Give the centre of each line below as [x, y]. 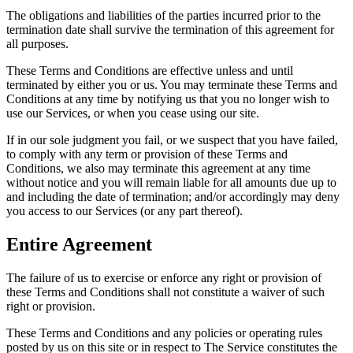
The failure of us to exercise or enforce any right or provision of [164, 277]
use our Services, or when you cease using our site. [133, 113]
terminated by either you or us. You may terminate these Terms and [172, 85]
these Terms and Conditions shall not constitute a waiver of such [165, 292]
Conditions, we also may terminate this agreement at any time [158, 169]
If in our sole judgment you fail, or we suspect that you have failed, [172, 140]
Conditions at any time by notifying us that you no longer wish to [168, 99]
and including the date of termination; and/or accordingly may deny [173, 197]
